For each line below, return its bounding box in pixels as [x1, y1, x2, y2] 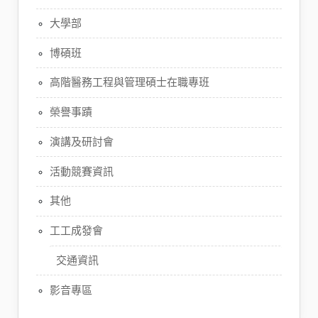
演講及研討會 [49, 136, 114, 148]
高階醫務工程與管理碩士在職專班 [49, 77, 209, 89]
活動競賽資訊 [49, 165, 114, 177]
